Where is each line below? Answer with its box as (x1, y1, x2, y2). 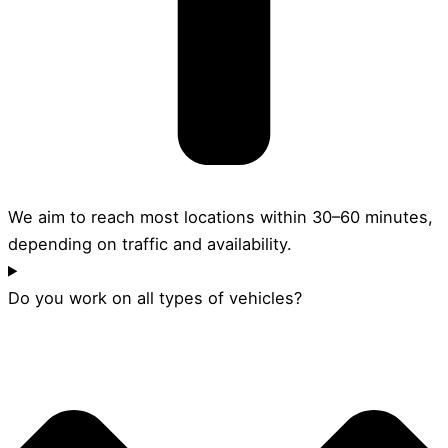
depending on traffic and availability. (8, 233, 292, 254)
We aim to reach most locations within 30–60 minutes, (8, 206, 433, 227)
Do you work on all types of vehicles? (8, 287, 302, 308)
